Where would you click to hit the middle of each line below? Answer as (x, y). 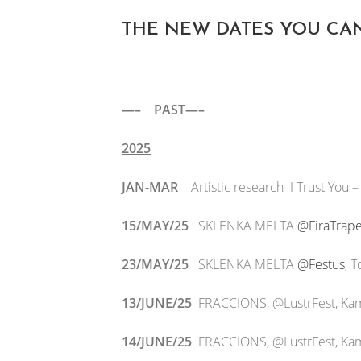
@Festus (321, 264)
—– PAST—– (163, 110)
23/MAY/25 (155, 264)
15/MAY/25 (160, 226)
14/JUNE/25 (160, 342)
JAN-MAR (150, 187)
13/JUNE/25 (160, 303)
